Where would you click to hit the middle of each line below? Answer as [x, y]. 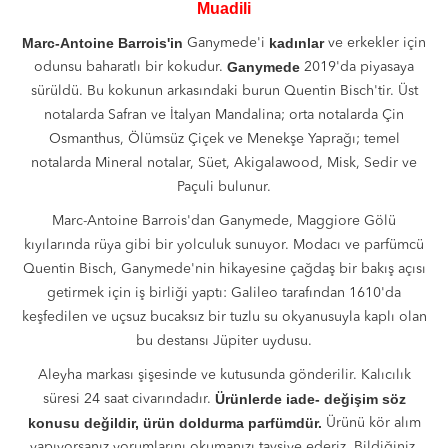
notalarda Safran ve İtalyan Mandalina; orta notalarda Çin [224, 115]
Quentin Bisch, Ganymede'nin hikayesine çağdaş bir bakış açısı [224, 269]
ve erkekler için [375, 43]
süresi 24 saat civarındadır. [128, 399]
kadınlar [296, 43]
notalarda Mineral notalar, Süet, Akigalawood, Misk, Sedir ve [224, 163]
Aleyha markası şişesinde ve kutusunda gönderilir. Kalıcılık [224, 375]
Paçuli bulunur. [224, 187]
